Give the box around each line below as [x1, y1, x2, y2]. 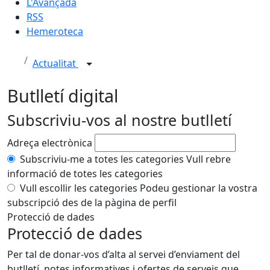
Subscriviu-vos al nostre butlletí [7, 110, 232, 130]
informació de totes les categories [7, 167, 163, 180]
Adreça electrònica [7, 136, 92, 149]
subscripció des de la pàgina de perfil [7, 196, 177, 209]
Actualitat [33, 57, 78, 71]
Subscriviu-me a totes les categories [20, 152, 184, 166]
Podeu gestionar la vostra [140, 181, 257, 195]
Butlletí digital [7, 84, 118, 107]
